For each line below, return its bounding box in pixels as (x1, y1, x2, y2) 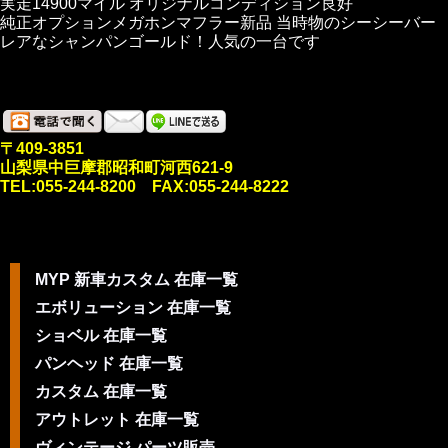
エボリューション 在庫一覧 (35, 299, 231, 316)
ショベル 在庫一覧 (35, 327, 167, 344)
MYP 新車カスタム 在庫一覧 (35, 271, 238, 288)
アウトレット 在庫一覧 (35, 411, 199, 428)
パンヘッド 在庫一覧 (35, 355, 183, 372)
